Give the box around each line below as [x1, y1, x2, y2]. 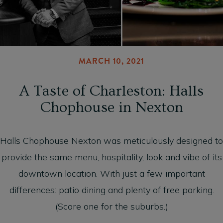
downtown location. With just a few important [18, 167, 205, 179]
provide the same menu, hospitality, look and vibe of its [1, 151, 222, 163]
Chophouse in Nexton [40, 99, 183, 116]
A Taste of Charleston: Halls [19, 82, 204, 100]
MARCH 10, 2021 [79, 55, 144, 67]
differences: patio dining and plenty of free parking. [9, 184, 214, 196]
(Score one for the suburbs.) [55, 200, 168, 212]
